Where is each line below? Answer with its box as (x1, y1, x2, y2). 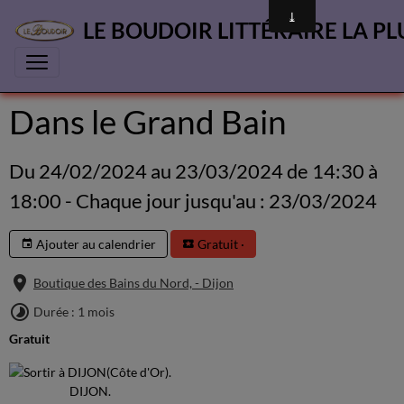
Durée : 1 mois (33, 305, 115, 319)
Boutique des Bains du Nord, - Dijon (33, 276, 234, 290)
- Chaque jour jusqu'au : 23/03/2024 (65, 188, 377, 213)
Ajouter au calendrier (33, 236, 156, 252)
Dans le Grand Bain (9, 102, 287, 142)
